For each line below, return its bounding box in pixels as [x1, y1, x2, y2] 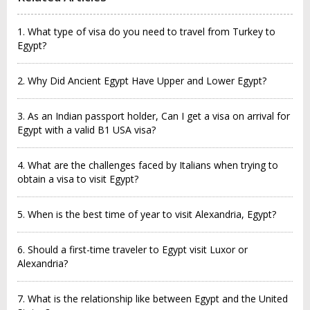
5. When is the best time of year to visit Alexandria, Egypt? [17, 208, 276, 221]
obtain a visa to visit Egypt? [17, 172, 138, 185]
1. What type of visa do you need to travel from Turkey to [17, 25, 275, 38]
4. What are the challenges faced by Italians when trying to [17, 158, 278, 172]
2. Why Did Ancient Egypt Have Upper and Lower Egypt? [17, 74, 266, 87]
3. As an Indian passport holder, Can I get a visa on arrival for [17, 109, 290, 122]
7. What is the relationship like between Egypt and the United [17, 292, 288, 305]
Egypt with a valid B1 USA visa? [17, 123, 156, 136]
